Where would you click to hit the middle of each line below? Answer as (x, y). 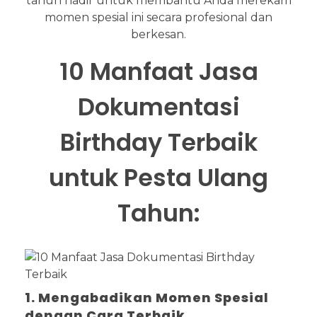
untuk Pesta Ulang (158, 178)
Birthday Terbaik (158, 142)
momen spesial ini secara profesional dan (158, 17)
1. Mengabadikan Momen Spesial (147, 297)
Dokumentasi (158, 107)
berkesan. (158, 34)
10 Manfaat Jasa (158, 71)
